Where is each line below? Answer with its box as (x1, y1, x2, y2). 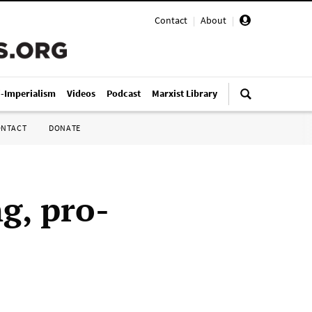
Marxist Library (152, 87, 217, 100)
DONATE (49, 123, 81, 133)
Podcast (107, 87, 141, 100)
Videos (67, 87, 95, 100)
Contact (155, 14, 187, 26)
